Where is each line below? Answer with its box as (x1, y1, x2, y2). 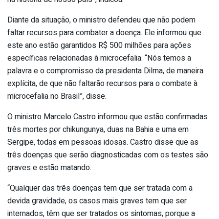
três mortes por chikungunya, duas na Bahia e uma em (7, 124, 189, 136)
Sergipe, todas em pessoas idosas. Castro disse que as (7, 136, 198, 149)
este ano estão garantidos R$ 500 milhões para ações (7, 40, 191, 52)
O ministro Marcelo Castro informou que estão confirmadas (7, 111, 208, 123)
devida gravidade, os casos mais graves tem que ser (7, 195, 187, 207)
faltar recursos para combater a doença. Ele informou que (7, 27, 201, 39)
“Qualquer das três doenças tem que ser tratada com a (7, 182, 193, 195)
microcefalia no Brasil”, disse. (7, 90, 107, 103)
